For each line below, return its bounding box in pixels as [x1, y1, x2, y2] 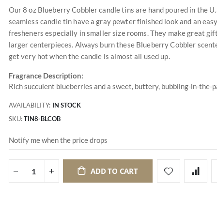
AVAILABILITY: [8, 101, 50, 109]
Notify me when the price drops [8, 135, 108, 144]
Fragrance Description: [8, 71, 83, 80]
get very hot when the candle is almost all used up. [8, 52, 170, 61]
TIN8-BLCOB [23, 115, 61, 123]
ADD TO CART [91, 166, 138, 176]
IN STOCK [52, 101, 81, 109]
